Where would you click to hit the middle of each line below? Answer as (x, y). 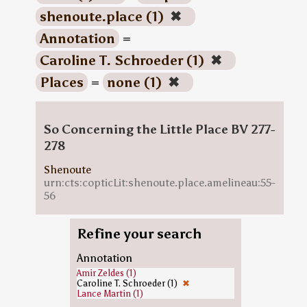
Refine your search (139, 234)
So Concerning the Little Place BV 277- (159, 130)
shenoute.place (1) (103, 16)
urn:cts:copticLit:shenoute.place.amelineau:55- (159, 183)
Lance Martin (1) (110, 294)
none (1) (136, 82)
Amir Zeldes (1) (106, 273)
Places (61, 82)
